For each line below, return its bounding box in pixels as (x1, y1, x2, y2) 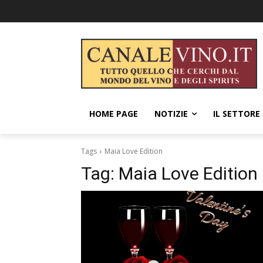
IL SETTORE (213, 107, 260, 119)
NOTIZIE (154, 107, 188, 119)
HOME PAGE (89, 107, 138, 119)
